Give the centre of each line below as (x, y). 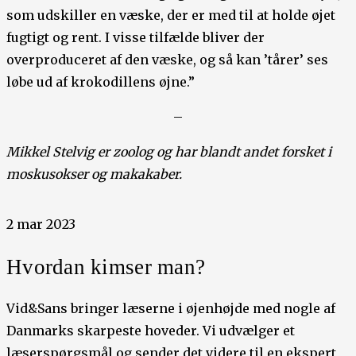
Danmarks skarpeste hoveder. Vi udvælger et (151, 331)
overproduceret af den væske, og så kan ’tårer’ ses (167, 60)
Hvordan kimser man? (106, 267)
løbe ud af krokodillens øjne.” (101, 82)
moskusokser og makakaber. (99, 174)
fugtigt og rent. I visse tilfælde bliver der (135, 38)
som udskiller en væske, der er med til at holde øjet (171, 15)
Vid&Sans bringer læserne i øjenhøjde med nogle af (171, 309)
